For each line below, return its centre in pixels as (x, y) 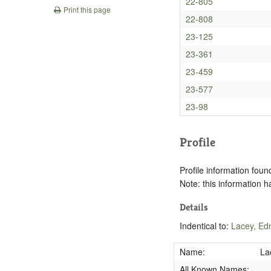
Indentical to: (206, 225)
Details (194, 207)
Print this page (86, 9)
